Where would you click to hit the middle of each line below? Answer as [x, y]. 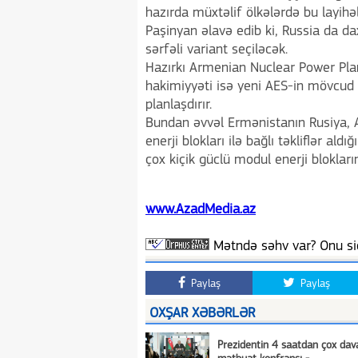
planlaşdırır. [179, 105]
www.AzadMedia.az [201, 210]
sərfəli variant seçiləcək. [217, 50]
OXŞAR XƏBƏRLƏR [202, 314]
